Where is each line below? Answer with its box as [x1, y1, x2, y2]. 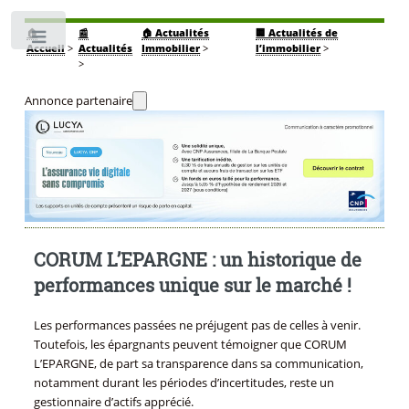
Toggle [79, 33, 116, 48]
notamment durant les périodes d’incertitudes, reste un [33, 374, 334, 392]
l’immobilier [256, 42, 321, 55]
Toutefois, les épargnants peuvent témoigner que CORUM [33, 336, 347, 353]
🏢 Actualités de [256, 26, 339, 39]
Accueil [26, 42, 66, 55]
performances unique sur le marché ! [33, 273, 351, 298]
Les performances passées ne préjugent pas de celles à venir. [33, 317, 361, 334]
